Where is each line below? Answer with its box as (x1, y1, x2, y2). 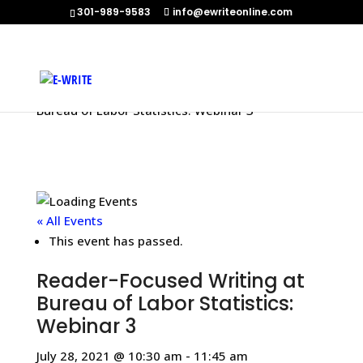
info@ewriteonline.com (173, 5, 293, 19)
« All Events (36, 212, 103, 228)
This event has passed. (48, 233, 183, 249)
